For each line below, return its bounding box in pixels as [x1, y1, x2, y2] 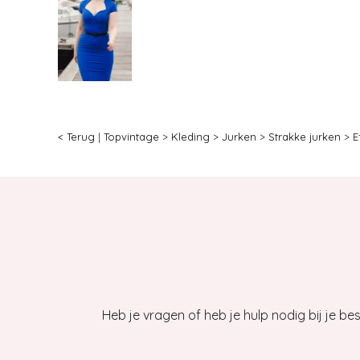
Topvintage [104, 129, 159, 143]
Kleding [171, 129, 210, 143]
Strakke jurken [268, 129, 341, 143]
